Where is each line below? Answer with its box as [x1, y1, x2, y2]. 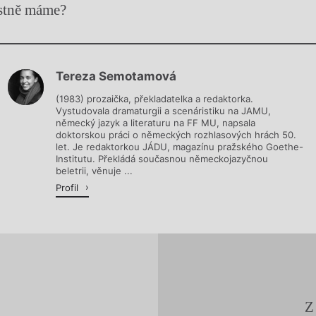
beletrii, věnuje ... [56, 165, 133, 177]
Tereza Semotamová [56, 68, 177, 83]
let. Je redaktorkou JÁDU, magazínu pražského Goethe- [56, 141, 304, 153]
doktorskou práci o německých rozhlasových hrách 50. [56, 129, 297, 141]
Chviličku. [111, 30, 205, 55]
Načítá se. [129, 79, 187, 94]
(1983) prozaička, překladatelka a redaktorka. [56, 93, 254, 105]
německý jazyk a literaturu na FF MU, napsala [56, 117, 256, 129]
